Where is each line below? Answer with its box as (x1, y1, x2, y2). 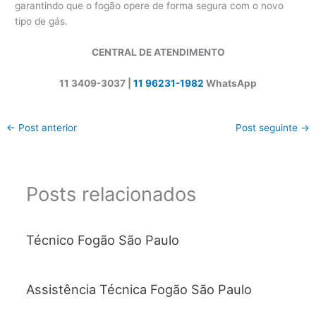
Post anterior (16, 122, 78, 134)
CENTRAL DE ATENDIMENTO (91, 47, 225, 59)
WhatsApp (204, 78, 257, 90)
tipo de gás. (15, 16, 68, 28)
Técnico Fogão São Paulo (25, 231, 179, 248)
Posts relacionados (25, 181, 196, 206)
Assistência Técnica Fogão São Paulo (25, 281, 252, 298)
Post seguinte (235, 122, 300, 134)
